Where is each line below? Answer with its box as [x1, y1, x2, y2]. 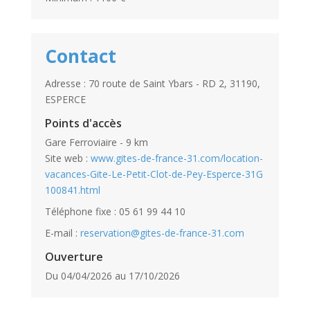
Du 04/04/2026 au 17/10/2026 [44, 269, 180, 283]
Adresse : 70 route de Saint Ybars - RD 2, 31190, [44, 77, 260, 91]
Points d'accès [44, 116, 122, 131]
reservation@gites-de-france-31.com [80, 226, 244, 240]
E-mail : [44, 226, 80, 240]
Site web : [44, 152, 91, 165]
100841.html [44, 183, 100, 197]
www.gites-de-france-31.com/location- [90, 152, 263, 165]
